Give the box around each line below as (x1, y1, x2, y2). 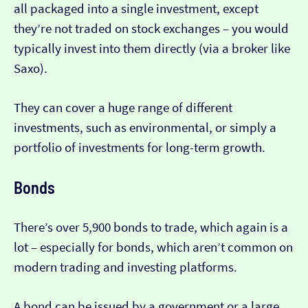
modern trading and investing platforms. (14, 259, 237, 276)
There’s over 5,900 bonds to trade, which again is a (14, 219, 288, 236)
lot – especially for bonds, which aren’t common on (14, 239, 293, 256)
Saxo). (14, 60, 47, 77)
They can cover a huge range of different (14, 100, 232, 116)
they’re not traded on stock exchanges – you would (14, 21, 289, 37)
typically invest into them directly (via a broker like (14, 41, 290, 57)
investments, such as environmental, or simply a (14, 120, 276, 136)
